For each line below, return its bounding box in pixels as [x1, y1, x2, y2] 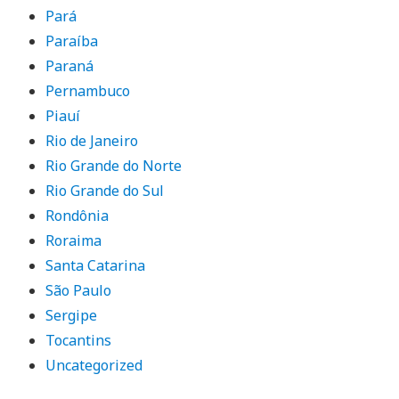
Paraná [45, 55, 94, 76]
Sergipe [45, 305, 98, 325]
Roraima [45, 230, 102, 250]
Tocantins [45, 330, 112, 350]
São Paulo [45, 280, 112, 300]
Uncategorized [45, 354, 143, 375]
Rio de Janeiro [45, 130, 139, 151]
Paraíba [45, 30, 99, 51]
